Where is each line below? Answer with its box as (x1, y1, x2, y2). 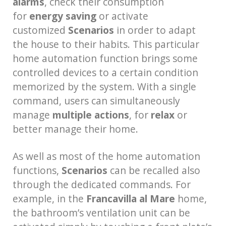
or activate (96, 9, 148, 23)
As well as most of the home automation (13, 149, 200, 163)
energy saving (29, 9, 96, 23)
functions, (13, 163, 62, 177)
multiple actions (52, 107, 129, 122)
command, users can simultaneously (13, 93, 180, 107)
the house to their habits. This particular (13, 37, 199, 51)
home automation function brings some (13, 51, 198, 65)
